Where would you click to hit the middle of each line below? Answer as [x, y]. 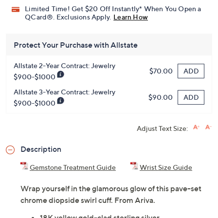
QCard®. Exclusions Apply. [68, 17]
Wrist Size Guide [166, 167]
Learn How [131, 17]
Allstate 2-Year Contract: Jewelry [64, 65]
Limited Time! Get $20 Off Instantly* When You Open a [113, 8]
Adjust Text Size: [162, 128]
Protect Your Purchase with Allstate [76, 45]
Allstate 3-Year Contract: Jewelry [64, 91]
